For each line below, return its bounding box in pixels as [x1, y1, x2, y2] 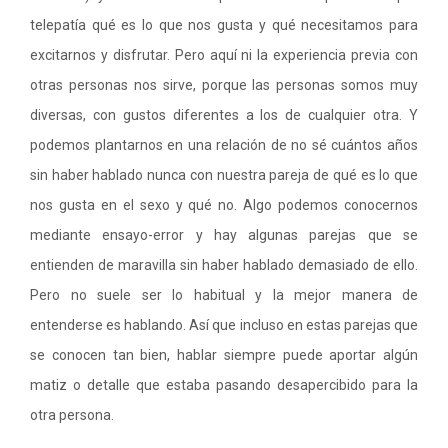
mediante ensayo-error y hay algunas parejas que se [30, 227, 418, 243]
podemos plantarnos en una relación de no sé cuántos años [30, 137, 418, 153]
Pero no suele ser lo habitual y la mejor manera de [30, 287, 418, 303]
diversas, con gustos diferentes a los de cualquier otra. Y [30, 107, 418, 123]
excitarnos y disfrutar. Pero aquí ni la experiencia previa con [30, 47, 418, 63]
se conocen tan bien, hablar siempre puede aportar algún [30, 347, 418, 363]
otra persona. [30, 407, 114, 423]
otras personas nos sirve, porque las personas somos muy [30, 77, 418, 93]
